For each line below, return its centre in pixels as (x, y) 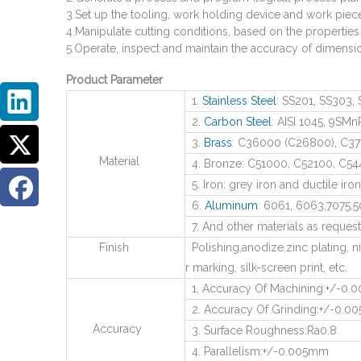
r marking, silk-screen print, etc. (266, 268)
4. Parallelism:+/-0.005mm (257, 351)
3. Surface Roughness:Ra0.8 (261, 330)
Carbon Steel (238, 122)
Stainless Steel (239, 101)
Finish (98, 247)
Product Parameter (114, 80)
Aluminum (231, 205)
